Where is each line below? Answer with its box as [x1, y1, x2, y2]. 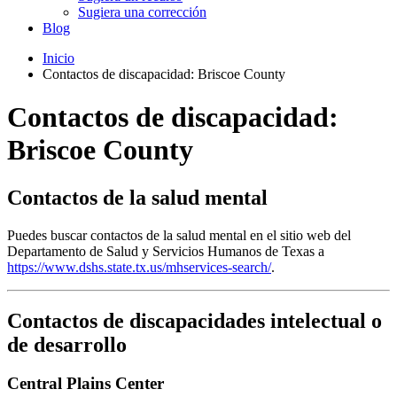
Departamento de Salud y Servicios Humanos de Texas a [7, 243, 324, 259]
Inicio [43, 50, 74, 66]
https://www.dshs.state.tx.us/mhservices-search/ [7, 259, 271, 275]
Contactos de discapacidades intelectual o [7, 308, 382, 332]
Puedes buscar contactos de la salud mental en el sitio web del [7, 227, 351, 243]
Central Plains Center [7, 374, 164, 393]
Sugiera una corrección [78, 4, 206, 19]
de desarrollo [7, 332, 127, 356]
